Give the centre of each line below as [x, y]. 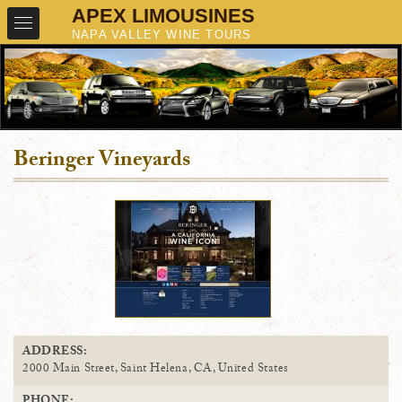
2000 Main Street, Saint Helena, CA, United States [156, 370]
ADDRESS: [55, 353]
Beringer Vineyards [102, 162]
